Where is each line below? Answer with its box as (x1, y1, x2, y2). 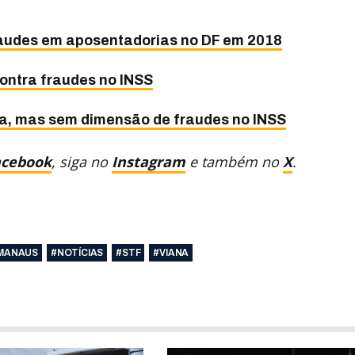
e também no (185, 152, 284, 172)
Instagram (112, 152, 186, 172)
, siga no (52, 152, 113, 172)
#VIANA (153, 247, 189, 259)
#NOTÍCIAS (50, 247, 104, 259)
